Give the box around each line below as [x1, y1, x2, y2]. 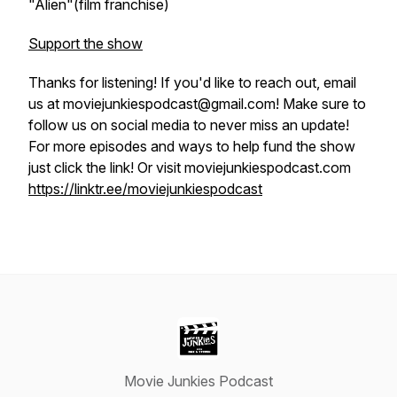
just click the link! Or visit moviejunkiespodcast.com [28, 159, 351, 176]
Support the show [28, 35, 143, 52]
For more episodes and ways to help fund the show [28, 137, 355, 155]
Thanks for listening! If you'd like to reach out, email [28, 74, 356, 91]
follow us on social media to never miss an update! [28, 116, 349, 134]
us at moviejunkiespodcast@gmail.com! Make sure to [28, 95, 366, 113]
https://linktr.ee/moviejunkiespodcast [28, 180, 262, 198]
